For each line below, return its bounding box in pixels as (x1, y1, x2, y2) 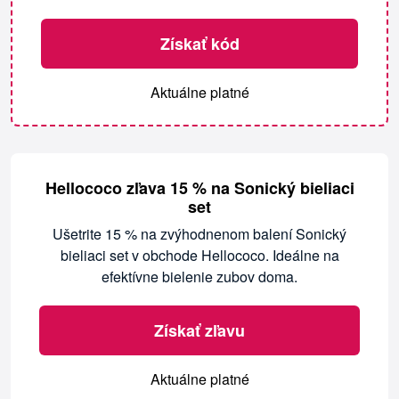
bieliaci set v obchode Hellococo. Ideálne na (60, 245, 339, 265)
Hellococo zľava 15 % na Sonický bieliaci (45, 176, 354, 199)
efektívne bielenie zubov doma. (102, 266, 297, 287)
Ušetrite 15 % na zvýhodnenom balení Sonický (53, 224, 346, 244)
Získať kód (159, 32, 240, 55)
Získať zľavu (154, 319, 245, 342)
